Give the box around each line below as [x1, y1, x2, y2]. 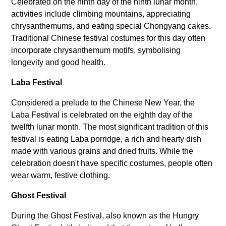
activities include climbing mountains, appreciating [11, 10, 191, 18]
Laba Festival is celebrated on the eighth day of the [11, 110, 193, 119]
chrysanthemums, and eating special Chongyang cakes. [11, 22, 211, 30]
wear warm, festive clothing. [11, 171, 110, 180]
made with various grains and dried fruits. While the [11, 147, 194, 155]
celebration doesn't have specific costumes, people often [11, 159, 213, 167]
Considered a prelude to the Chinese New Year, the [11, 98, 195, 107]
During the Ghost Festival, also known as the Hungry [11, 211, 199, 220]
